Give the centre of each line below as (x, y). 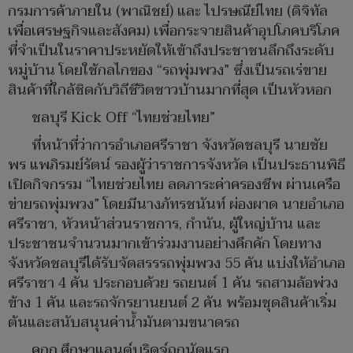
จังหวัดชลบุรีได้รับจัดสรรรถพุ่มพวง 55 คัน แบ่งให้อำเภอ (176, 264)
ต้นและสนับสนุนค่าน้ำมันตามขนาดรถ (124, 323)
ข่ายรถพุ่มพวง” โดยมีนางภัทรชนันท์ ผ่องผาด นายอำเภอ (176, 205)
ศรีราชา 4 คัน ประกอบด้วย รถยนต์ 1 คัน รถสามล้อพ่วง (173, 284)
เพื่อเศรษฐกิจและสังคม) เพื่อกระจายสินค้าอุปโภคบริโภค (174, 32)
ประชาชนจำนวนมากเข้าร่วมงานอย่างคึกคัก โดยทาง (165, 244)
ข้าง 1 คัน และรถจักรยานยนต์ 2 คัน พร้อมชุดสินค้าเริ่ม (172, 303)
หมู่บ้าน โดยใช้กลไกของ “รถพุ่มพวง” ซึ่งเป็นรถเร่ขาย (167, 71)
